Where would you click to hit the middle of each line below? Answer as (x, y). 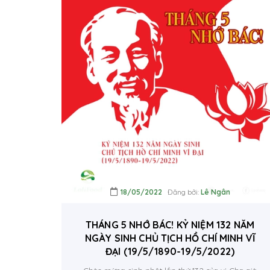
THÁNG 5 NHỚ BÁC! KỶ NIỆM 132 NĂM (170, 225)
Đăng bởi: (181, 192)
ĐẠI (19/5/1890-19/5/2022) (170, 251)
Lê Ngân (215, 192)
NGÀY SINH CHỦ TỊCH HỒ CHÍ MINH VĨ (170, 238)
